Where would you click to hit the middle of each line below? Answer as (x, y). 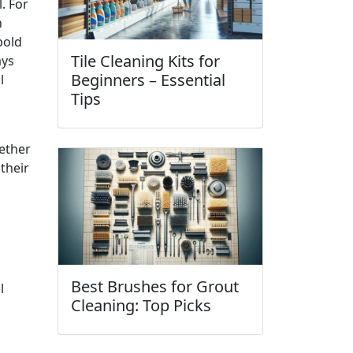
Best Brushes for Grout (155, 286)
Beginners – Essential (148, 80)
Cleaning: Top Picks (141, 305)
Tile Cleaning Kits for (145, 61)
